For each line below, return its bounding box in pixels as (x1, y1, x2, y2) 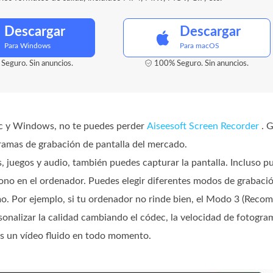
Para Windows (4, 42, 51, 49)
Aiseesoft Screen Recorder (147, 121, 259, 131)
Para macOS (179, 42, 219, 49)
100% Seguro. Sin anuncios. (154, 60, 249, 68)
